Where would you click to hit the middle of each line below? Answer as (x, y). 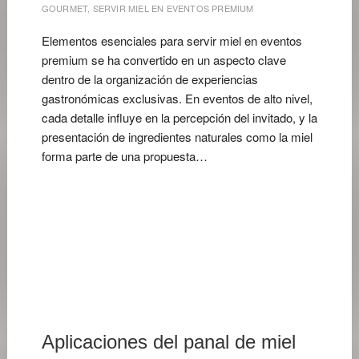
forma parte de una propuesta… (124, 156)
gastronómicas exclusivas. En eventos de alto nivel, (177, 98)
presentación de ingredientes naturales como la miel (177, 137)
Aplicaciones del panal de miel (168, 342)
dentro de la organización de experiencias (149, 79)
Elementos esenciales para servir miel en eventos (171, 40)
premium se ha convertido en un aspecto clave (163, 60)
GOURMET (65, 8)
